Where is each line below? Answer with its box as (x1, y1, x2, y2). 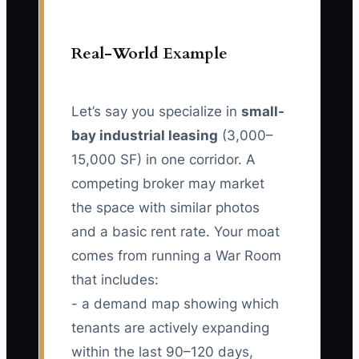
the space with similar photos (71, 200, 260, 216)
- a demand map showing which (71, 296, 279, 313)
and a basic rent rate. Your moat (71, 224, 280, 240)
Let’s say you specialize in (71, 103, 241, 120)
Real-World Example (71, 42, 228, 65)
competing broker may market (71, 175, 264, 192)
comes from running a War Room (71, 248, 281, 264)
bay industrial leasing (71, 127, 218, 144)
